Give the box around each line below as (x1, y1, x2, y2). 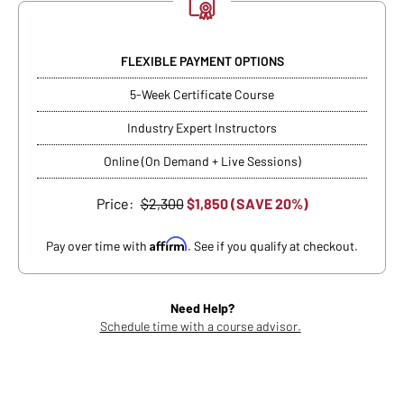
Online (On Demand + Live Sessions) (103, 153, 301, 170)
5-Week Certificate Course (130, 87, 274, 103)
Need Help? (170, 300, 234, 317)
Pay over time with (46, 238, 150, 254)
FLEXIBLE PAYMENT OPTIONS (120, 53, 284, 69)
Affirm (150, 236, 188, 252)
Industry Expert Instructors (127, 120, 277, 136)
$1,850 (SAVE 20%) (186, 195, 308, 213)
